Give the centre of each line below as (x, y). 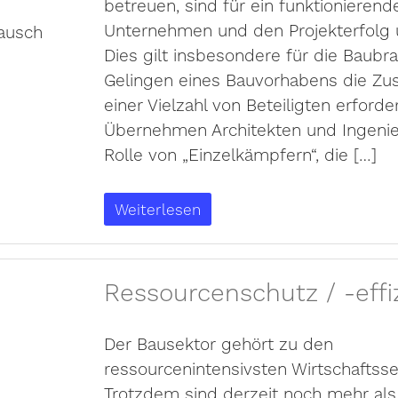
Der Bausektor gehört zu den (218, 344)
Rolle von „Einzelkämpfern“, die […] (240, 155)
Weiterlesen (157, 210)
